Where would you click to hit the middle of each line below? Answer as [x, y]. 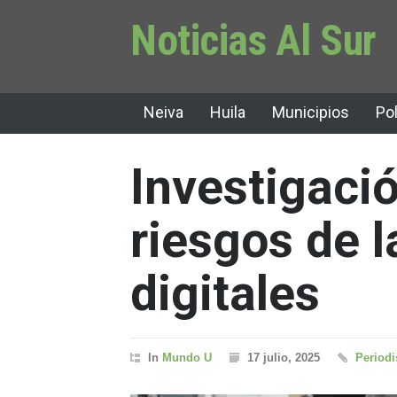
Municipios [311, 112]
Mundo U [187, 358]
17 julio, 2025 [284, 358]
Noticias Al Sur [253, 40]
